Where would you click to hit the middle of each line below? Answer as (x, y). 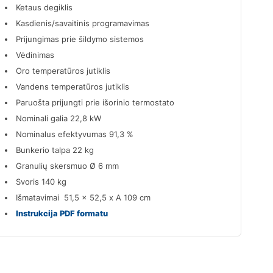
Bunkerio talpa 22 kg (55, 150)
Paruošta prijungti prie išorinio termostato (95, 102)
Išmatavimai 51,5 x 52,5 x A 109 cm (83, 197)
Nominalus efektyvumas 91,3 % (75, 134)
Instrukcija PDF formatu (62, 213)
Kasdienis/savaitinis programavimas (83, 23)
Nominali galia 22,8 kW (59, 118)
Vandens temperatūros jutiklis (73, 86)
